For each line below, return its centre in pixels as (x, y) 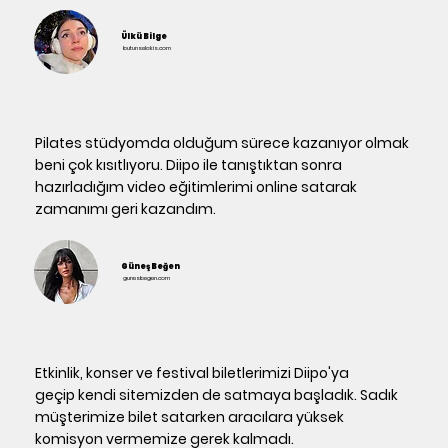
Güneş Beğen (151, 267)
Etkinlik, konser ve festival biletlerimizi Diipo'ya (192, 373)
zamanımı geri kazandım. (126, 209)
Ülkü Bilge (144, 37)
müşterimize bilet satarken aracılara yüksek (190, 417)
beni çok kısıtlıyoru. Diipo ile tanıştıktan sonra (189, 165)
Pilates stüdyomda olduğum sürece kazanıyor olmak (222, 143)
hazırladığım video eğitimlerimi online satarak (196, 187)
